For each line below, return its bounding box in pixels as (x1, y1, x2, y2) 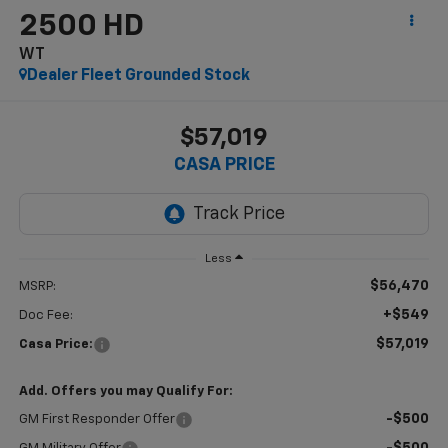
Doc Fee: (18, 308, 73, 322)
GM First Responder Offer (18, 412, 175, 426)
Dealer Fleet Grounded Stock (26, 67, 250, 84)
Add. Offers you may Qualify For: (18, 384, 233, 398)
